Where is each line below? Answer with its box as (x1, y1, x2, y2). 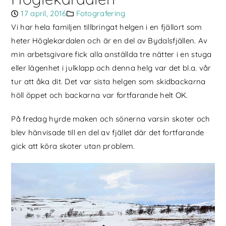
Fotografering (76, 9, 126, 19)
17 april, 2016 (21, 9, 67, 19)
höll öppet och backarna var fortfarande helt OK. (11, 90, 188, 100)
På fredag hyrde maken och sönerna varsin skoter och (11, 114, 210, 124)
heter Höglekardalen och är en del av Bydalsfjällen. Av (11, 36, 208, 46)
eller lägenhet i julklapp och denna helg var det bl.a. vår (11, 63, 211, 73)
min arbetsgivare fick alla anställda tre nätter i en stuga (11, 49, 212, 60)
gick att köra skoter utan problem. (11, 141, 135, 151)
